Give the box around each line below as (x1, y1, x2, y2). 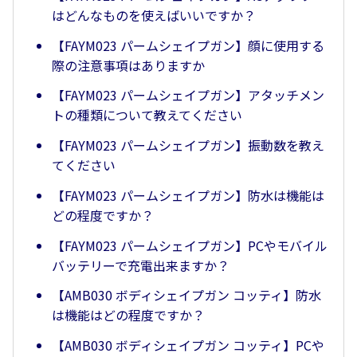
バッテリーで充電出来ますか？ (52, 255, 229, 275)
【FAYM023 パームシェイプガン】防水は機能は (52, 185, 324, 205)
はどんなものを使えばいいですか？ (52, 5, 256, 25)
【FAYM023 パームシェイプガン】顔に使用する (52, 35, 324, 55)
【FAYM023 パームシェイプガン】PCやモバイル (52, 235, 328, 255)
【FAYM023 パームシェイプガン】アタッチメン (52, 85, 324, 105)
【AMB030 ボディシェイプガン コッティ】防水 (52, 285, 321, 305)
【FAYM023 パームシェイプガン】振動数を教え (52, 135, 324, 155)
